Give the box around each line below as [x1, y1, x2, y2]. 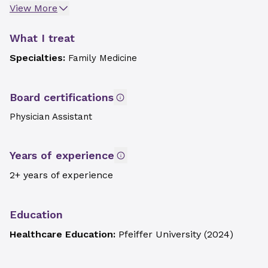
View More [10, 2, 57, 14]
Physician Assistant [10, 111, 92, 122]
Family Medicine [68, 53, 137, 63]
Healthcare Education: [10, 229, 118, 240]
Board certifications [10, 91, 114, 103]
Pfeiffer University [118, 229, 201, 240]
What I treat [10, 32, 75, 44]
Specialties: [10, 52, 68, 63]
